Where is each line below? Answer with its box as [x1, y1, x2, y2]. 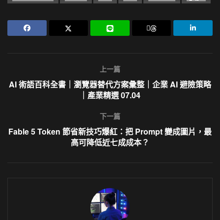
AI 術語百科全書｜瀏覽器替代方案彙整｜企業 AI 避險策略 [9, 78, 211, 90]
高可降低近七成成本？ [71, 136, 149, 148]
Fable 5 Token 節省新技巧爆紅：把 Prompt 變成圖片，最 [8, 125, 212, 137]
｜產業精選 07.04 [80, 89, 140, 101]
